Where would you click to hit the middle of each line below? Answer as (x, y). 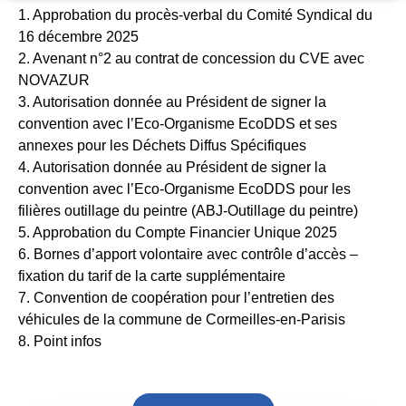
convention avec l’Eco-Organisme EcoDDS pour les (184, 189)
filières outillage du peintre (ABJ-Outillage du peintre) (188, 211)
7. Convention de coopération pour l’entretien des (176, 298)
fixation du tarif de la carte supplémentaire (152, 276)
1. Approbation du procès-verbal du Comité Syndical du (195, 15)
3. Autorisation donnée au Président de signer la (172, 102)
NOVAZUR (54, 81)
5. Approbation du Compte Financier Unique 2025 (178, 233)
